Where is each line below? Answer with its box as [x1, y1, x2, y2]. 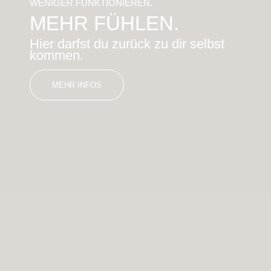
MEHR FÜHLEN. [30, 11, 180, 34]
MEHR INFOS [52, 80, 102, 90]
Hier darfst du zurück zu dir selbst [30, 36, 225, 51]
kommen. [30, 47, 84, 63]
